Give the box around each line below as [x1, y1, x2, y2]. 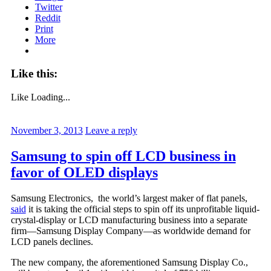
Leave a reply [85, 125, 137, 135]
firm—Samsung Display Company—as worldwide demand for [10, 225, 250, 236]
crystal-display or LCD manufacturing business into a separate [10, 214, 247, 225]
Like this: [10, 67, 57, 80]
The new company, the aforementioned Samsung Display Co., [10, 256, 248, 267]
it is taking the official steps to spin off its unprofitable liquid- [25, 203, 260, 214]
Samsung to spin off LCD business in [10, 148, 236, 164]
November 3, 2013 [10, 125, 83, 135]
